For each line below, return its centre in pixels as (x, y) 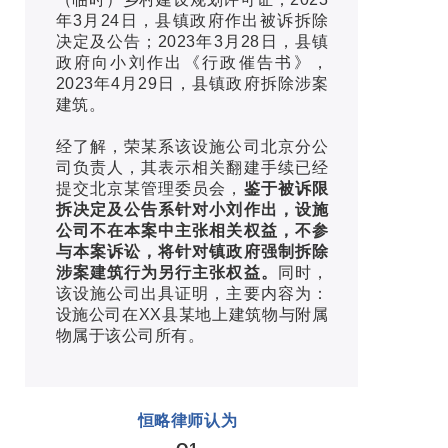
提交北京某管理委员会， (149, 188)
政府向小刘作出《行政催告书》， (192, 62)
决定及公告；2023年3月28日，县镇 (192, 41)
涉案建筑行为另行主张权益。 (166, 272)
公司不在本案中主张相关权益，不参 (192, 230)
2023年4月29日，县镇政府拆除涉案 (192, 83)
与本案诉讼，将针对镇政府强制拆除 (192, 251)
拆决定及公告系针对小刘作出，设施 (192, 209)
